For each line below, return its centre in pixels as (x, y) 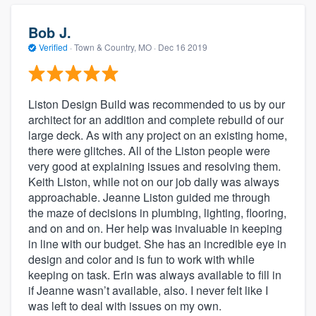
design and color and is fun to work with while (141, 259)
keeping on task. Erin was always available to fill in (155, 274)
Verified (53, 47)
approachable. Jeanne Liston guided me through (149, 197)
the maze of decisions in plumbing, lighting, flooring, (157, 212)
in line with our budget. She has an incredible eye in (157, 243)
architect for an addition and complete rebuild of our (156, 119)
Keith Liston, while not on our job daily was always (154, 181)
